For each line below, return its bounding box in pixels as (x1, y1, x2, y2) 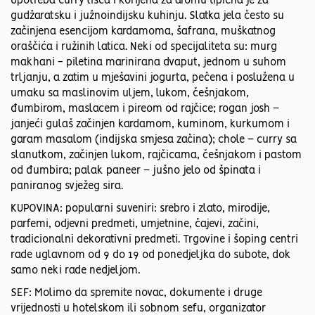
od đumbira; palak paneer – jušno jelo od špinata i (11, 166, 261, 176)
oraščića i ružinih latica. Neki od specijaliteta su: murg (11, 42, 277, 53)
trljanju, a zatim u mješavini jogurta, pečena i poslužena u (11, 73, 295, 84)
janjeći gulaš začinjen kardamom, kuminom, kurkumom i (11, 120, 290, 130)
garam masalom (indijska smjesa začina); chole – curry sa (11, 135, 297, 146)
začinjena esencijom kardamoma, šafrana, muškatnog (11, 27, 276, 37)
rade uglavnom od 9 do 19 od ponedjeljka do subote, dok (11, 250, 291, 261)
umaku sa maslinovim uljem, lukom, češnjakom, (11, 89, 249, 99)
